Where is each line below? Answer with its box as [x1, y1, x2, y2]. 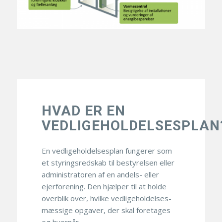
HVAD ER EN [41, 103, 125, 119]
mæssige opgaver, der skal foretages [41, 205, 170, 216]
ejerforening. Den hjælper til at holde [41, 181, 166, 192]
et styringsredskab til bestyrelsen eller [41, 158, 174, 168]
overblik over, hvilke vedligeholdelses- [41, 193, 171, 204]
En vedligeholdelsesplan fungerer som [41, 146, 172, 156]
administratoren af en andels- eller [41, 169, 159, 180]
